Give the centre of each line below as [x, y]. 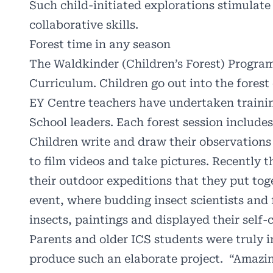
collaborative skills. [84, 25]
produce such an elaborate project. [126, 259]
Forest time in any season [100, 44]
